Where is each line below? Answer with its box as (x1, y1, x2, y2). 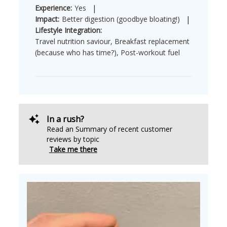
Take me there (49, 144, 97, 155)
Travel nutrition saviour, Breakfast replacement (34, 36, 190, 47)
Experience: (34, 3, 72, 13)
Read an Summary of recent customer (46, 124, 172, 134)
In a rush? (46, 113, 84, 125)
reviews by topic (46, 134, 99, 144)
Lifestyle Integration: (34, 25, 102, 35)
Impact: (34, 14, 59, 24)
